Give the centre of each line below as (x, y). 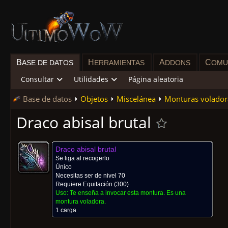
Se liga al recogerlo (82, 158)
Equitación (98, 184)
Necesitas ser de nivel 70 (90, 176)
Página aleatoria (156, 79)
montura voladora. (81, 202)
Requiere (69, 184)
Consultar (37, 79)
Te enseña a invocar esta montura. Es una (128, 193)
